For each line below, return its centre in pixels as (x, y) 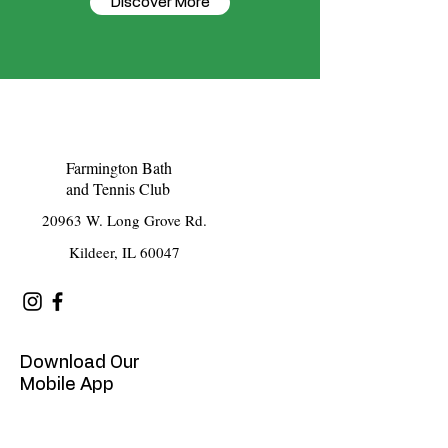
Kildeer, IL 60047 (124, 252)
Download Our (80, 363)
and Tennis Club (118, 188)
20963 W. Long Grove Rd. (124, 220)
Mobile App (67, 385)
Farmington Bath (119, 167)
